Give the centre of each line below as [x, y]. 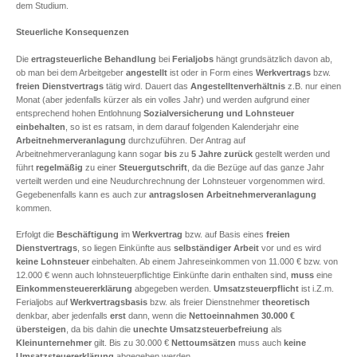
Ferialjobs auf [43, 302]
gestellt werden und [291, 153]
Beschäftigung [88, 234]
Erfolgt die [36, 234]
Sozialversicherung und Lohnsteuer [219, 113]
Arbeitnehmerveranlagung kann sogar [90, 153]
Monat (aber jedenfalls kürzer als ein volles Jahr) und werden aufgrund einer [163, 99]
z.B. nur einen [313, 86]
